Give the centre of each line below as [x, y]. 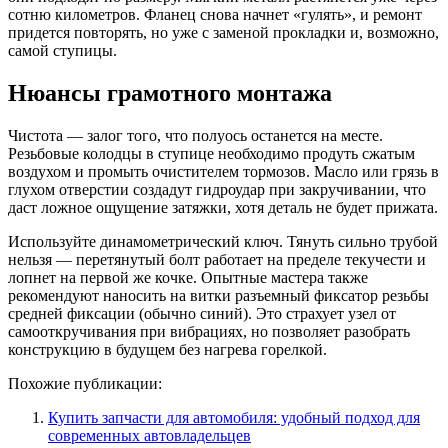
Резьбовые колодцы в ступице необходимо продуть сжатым [211, 154]
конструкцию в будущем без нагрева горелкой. [167, 350]
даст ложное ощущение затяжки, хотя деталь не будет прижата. [223, 208]
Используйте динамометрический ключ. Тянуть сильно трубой [223, 242]
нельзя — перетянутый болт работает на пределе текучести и [217, 260]
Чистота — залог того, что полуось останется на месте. [195, 136]
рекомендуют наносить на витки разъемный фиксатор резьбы [218, 296]
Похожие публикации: [85, 384]
